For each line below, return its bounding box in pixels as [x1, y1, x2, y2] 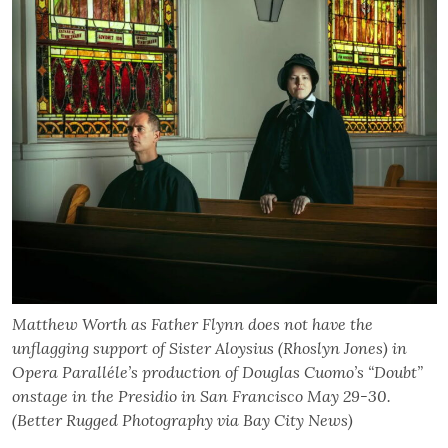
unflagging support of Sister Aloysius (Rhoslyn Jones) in [11, 338, 407, 359]
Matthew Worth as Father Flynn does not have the [11, 314, 373, 335]
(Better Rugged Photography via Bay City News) [11, 410, 353, 431]
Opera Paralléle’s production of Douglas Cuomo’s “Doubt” [11, 362, 423, 383]
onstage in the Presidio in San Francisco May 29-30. [11, 386, 391, 407]
